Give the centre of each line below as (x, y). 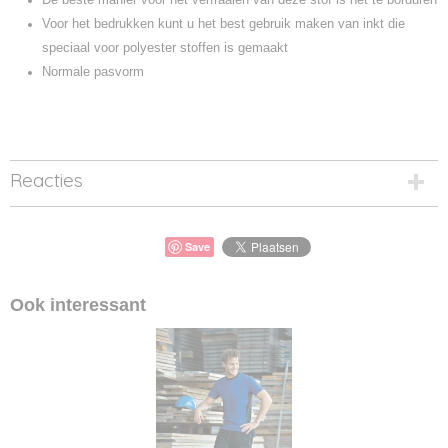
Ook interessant (78, 305)
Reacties (46, 180)
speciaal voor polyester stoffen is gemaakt (165, 47)
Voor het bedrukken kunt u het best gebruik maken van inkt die (223, 23)
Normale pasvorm (93, 71)
